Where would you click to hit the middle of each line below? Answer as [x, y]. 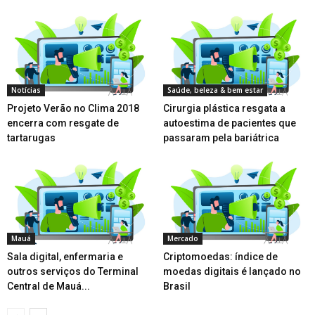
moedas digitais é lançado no [232, 271]
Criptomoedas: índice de [220, 256]
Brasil [176, 286]
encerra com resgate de [63, 123]
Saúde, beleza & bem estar [215, 90]
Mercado [182, 238]
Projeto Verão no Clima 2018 [73, 108]
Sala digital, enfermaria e [65, 256]
